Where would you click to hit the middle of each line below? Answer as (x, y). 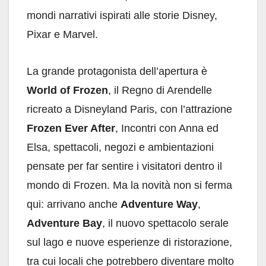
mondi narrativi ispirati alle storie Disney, (122, 16)
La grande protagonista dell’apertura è (117, 72)
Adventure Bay (64, 224)
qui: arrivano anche (74, 205)
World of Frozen (67, 91)
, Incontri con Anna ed (167, 129)
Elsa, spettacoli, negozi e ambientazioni (120, 148)
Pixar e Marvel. (62, 35)
